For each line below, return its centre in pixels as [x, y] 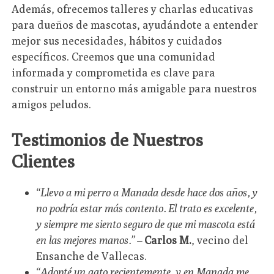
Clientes [43, 161]
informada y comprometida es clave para [114, 73]
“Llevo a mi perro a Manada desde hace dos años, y [147, 192]
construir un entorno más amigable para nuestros [135, 89]
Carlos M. [168, 240]
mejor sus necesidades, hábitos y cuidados [117, 41]
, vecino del [220, 240]
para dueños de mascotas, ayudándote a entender [135, 25]
